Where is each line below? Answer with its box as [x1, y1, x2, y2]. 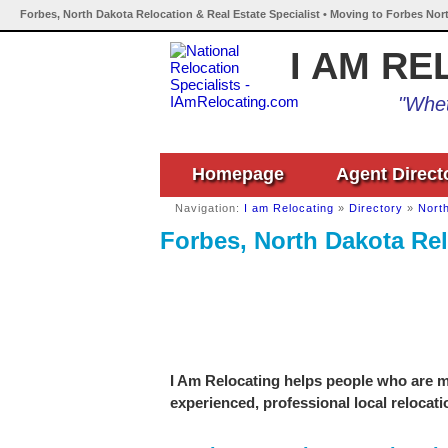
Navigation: [175, 202, 244, 214]
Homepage [192, 164, 284, 184]
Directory [349, 202, 403, 214]
